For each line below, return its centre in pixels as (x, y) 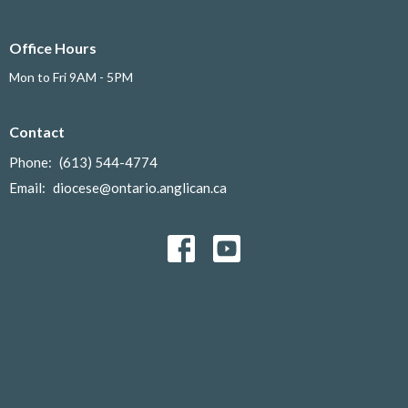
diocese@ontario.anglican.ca (140, 187)
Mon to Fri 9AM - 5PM (71, 77)
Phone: (32, 162)
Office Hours (53, 47)
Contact (37, 132)
